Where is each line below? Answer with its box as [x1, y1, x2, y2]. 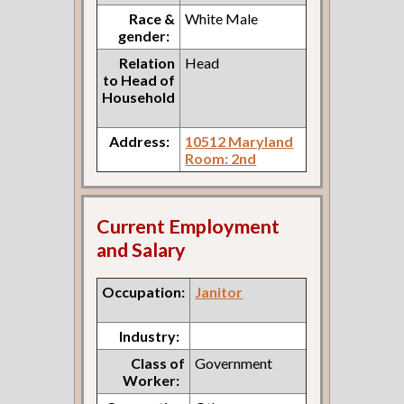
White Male [185, 9, 259, 27]
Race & [129, 9, 176, 27]
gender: [118, 26, 170, 44]
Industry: [119, 326, 180, 344]
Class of [131, 353, 186, 372]
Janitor [195, 282, 243, 300]
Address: [109, 132, 170, 150]
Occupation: [102, 282, 186, 300]
